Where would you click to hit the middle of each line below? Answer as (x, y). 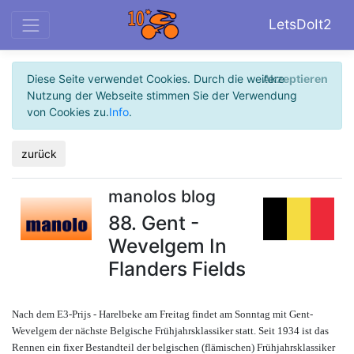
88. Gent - (153, 223)
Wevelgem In (167, 246)
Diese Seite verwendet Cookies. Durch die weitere (155, 79)
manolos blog (162, 197)
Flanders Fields (177, 269)
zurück (39, 154)
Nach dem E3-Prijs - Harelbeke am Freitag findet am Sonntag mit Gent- (162, 314)
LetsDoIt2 (300, 24)
